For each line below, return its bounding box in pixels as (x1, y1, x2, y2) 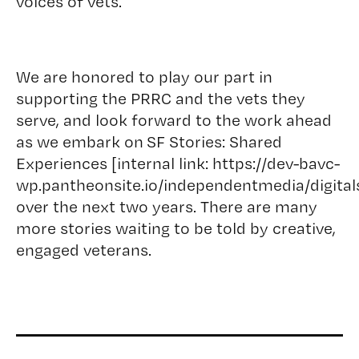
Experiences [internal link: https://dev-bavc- (15, 153, 340, 173)
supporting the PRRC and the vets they (15, 88, 305, 108)
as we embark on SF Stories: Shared (15, 131, 282, 151)
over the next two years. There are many (15, 196, 317, 216)
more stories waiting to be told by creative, (15, 218, 336, 238)
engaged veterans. (15, 240, 151, 260)
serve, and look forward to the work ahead (15, 110, 332, 130)
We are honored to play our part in (15, 67, 272, 87)
